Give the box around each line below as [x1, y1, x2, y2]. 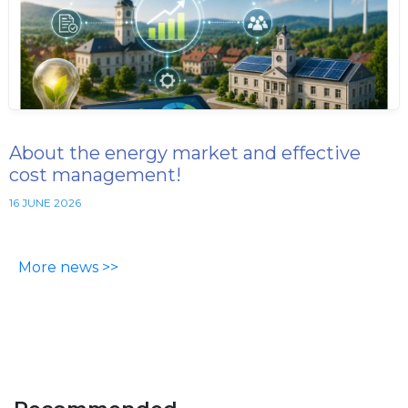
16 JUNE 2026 [9, 196, 81, 210]
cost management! [9, 164, 181, 187]
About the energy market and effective [9, 142, 361, 165]
